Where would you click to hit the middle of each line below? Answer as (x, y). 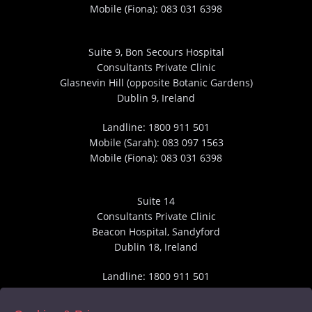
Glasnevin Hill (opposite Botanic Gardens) (156, 83)
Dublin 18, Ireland (156, 247)
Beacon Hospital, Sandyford (156, 232)
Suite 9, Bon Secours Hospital (156, 52)
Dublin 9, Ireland (156, 98)
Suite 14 (156, 201)
